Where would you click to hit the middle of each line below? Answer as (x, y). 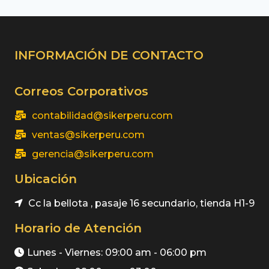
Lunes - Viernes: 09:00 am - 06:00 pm (117, 253)
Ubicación (46, 179)
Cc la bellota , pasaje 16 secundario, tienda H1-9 (140, 204)
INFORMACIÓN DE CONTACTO (109, 56)
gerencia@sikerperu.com (92, 154)
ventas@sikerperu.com (87, 135)
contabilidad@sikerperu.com (101, 116)
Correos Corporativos (81, 92)
